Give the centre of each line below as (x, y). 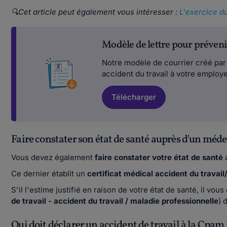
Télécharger (134, 97)
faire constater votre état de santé (160, 157)
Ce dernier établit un (49, 174)
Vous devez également (53, 157)
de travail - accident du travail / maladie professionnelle (115, 201)
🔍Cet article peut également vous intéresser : (96, 12)
